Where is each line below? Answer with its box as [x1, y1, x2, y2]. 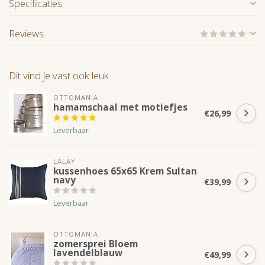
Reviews [9, 27, 44, 41]
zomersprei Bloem [53, 238, 138, 251]
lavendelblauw [53, 247, 122, 260]
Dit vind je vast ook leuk [9, 69, 109, 83]
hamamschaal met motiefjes [53, 101, 188, 114]
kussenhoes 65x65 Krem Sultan [53, 165, 197, 178]
